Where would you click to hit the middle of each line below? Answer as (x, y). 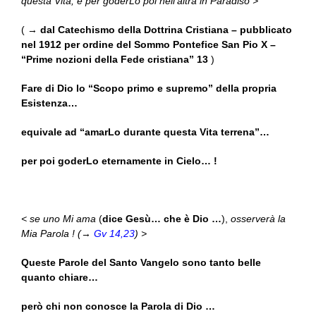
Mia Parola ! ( (51, 234)
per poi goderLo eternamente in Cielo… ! (119, 161)
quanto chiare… (61, 278)
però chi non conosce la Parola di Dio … (120, 306)
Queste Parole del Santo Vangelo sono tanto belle (141, 263)
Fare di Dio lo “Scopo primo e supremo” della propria (149, 89)
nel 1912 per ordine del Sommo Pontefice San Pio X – (148, 45)
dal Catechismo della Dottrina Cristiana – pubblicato (166, 30)
